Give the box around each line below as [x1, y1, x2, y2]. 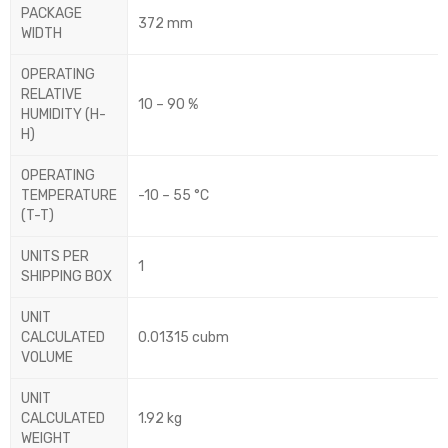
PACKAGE [21, 5, 82, 23]
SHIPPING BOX [21, 268, 112, 286]
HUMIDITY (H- [21, 106, 106, 124]
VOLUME [21, 349, 73, 367]
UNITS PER [21, 248, 89, 266]
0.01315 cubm [138, 329, 229, 347]
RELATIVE [21, 86, 82, 104]
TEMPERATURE [21, 187, 117, 205]
